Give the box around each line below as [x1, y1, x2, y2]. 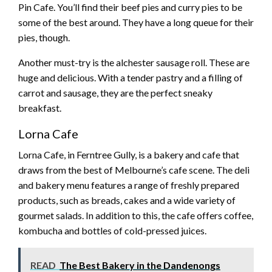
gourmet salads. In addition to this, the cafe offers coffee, [18, 209, 253, 221]
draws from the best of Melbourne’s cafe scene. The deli [18, 163, 250, 175]
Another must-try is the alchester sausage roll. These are [18, 56, 250, 68]
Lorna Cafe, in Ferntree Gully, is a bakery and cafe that [18, 148, 239, 160]
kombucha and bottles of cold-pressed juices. [18, 224, 206, 236]
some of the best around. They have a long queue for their [18, 16, 254, 28]
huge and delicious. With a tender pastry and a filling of [18, 71, 243, 83]
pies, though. [18, 31, 70, 43]
